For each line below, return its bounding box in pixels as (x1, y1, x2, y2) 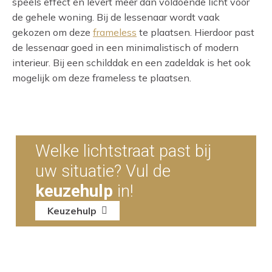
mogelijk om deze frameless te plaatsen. (12, 71, 191, 84)
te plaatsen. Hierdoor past (137, 25, 254, 38)
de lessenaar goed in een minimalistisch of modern (12, 41, 239, 53)
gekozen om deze (12, 25, 93, 38)
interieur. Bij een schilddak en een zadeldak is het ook (12, 56, 251, 69)
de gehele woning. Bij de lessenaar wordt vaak (12, 10, 220, 23)
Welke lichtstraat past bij (35, 141, 211, 161)
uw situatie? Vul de (35, 161, 171, 182)
